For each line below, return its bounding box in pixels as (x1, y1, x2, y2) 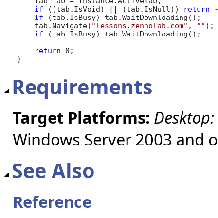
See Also (12, 157, 95, 184)
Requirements (12, 73, 153, 100)
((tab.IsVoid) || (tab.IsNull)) (43, 4, 183, 13)
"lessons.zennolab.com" (91, 21, 188, 30)
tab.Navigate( (17, 21, 91, 30)
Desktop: (154, 106, 214, 128)
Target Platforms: (13, 106, 150, 128)
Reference (13, 190, 91, 213)
